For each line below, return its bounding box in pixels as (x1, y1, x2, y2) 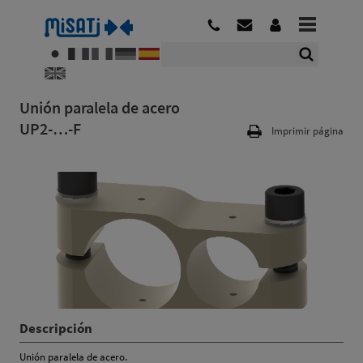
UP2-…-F (19, 118, 81, 139)
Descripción (19, 319, 92, 337)
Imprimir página (271, 124, 344, 138)
